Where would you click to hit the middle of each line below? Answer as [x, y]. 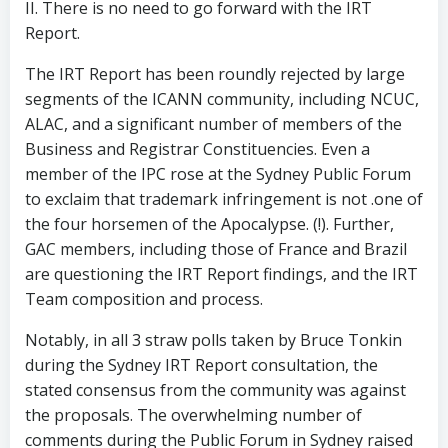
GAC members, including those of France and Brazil [216, 249]
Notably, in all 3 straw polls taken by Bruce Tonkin [213, 340]
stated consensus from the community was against [215, 390]
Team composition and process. [144, 299]
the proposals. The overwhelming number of [193, 415]
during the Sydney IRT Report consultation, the [201, 365]
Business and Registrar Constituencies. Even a [197, 149]
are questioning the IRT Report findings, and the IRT [221, 274]
